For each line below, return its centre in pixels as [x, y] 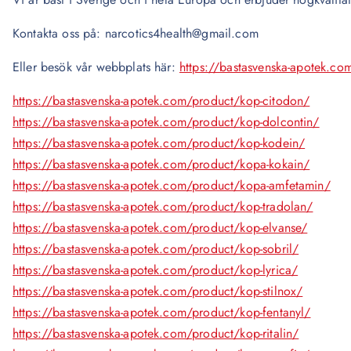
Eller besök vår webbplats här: [96, 67]
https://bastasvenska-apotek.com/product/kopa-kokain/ [161, 164]
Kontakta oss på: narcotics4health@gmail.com [136, 33]
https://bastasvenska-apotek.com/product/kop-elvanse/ [160, 228]
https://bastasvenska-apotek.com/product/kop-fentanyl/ [162, 312]
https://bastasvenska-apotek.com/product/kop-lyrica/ [156, 270]
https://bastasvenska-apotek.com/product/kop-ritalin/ [156, 333]
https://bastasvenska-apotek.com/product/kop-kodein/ [159, 143]
